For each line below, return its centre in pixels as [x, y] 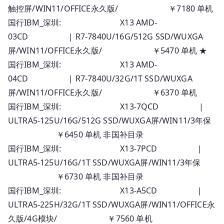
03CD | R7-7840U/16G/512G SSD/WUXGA [106, 36]
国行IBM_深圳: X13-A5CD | [105, 190]
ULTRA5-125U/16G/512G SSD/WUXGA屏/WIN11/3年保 [110, 120]
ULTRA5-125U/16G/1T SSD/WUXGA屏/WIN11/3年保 [104, 162]
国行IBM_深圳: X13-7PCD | [105, 148]
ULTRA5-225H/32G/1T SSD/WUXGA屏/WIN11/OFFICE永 [111, 204]
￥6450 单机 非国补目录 [76, 134]
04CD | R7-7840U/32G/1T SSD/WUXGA [100, 78]
